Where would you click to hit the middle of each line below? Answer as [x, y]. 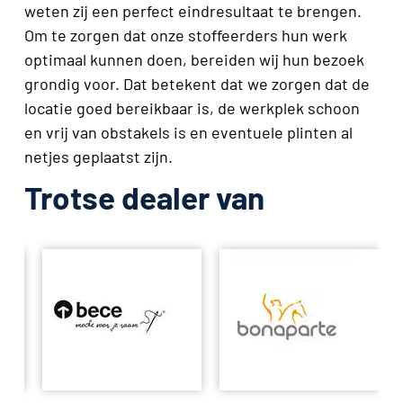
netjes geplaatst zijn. [99, 156]
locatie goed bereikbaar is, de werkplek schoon [192, 107]
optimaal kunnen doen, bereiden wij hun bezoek [194, 59]
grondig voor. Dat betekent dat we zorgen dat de [197, 83]
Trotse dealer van [144, 197]
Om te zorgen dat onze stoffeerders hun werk [186, 35]
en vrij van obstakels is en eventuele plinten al [188, 132]
